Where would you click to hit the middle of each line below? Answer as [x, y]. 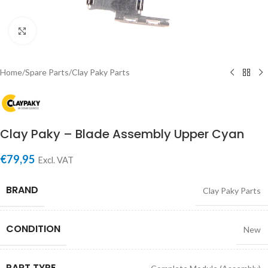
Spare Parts [47, 72]
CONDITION [33, 229]
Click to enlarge [64, 31]
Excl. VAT [56, 160]
